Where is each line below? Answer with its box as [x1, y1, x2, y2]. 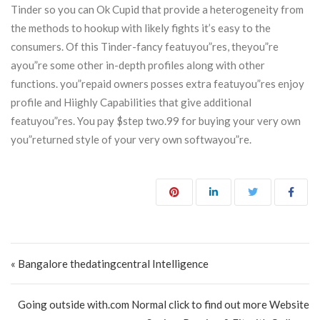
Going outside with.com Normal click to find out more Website [18, 298, 309, 311]
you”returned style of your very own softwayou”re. [11, 133, 251, 146]
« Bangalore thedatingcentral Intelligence [11, 257, 209, 270]
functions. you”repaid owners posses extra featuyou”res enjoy [11, 77, 304, 90]
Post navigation [10, 241, 136, 261]
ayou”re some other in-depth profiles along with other [11, 59, 265, 71]
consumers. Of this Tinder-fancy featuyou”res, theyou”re [11, 40, 279, 53]
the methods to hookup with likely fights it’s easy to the [11, 21, 271, 34]
